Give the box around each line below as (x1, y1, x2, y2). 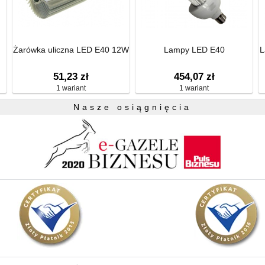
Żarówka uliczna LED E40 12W (13, 45, 129, 54)
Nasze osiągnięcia (73, 102, 192, 112)
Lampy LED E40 (163, 45, 225, 54)
